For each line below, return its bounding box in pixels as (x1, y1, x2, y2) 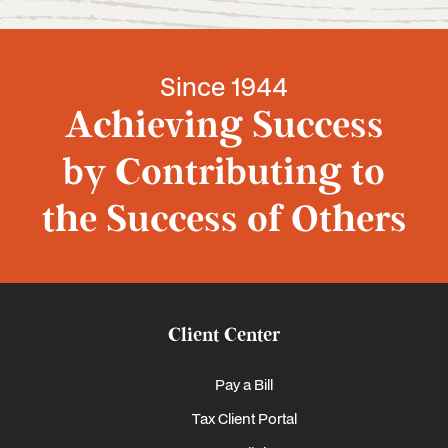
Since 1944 (160, 69, 288, 103)
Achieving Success (64, 102, 384, 150)
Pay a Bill (215, 374, 273, 395)
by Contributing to (63, 149, 385, 197)
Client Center (168, 323, 280, 348)
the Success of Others (41, 196, 407, 244)
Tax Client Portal (191, 408, 297, 429)
